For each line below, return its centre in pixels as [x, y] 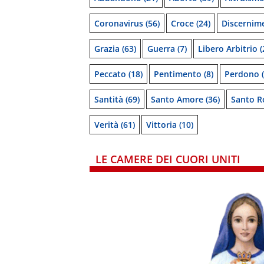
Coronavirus [119, 23]
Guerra [161, 49]
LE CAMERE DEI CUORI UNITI [168, 159]
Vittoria [161, 125]
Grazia [107, 49]
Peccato [110, 74]
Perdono [242, 74]
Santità [109, 99]
